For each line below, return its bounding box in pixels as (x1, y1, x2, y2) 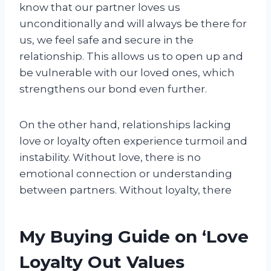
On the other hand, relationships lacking (19, 118, 231, 131)
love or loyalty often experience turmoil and (19, 134, 247, 147)
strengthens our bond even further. (19, 82, 207, 95)
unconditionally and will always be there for (19, 17, 247, 30)
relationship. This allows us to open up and (19, 50, 243, 62)
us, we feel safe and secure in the (19, 33, 194, 46)
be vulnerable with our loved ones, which (19, 66, 235, 79)
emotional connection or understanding (19, 167, 232, 180)
